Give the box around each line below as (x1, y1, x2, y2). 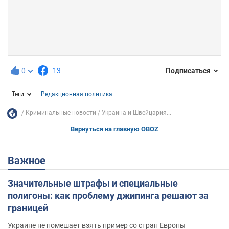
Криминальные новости (26, 109, 96, 117)
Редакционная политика (41, 90, 112, 98)
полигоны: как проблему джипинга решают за (8, 190, 209, 201)
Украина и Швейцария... (102, 109, 171, 117)
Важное (14, 154, 45, 167)
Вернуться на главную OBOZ (71, 125, 158, 133)
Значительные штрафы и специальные (8, 177, 178, 189)
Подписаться (166, 66, 211, 75)
